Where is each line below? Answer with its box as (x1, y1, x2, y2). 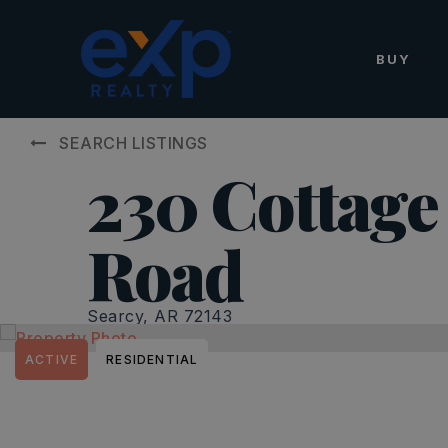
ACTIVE (25, 352, 79, 367)
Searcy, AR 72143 (87, 306, 232, 326)
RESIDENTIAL (106, 352, 199, 367)
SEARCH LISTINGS (59, 133, 208, 153)
